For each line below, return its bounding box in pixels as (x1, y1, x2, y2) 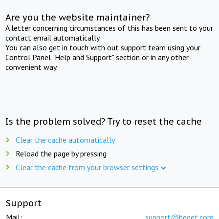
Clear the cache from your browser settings (16, 162, 158, 172)
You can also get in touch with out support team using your (5, 42, 201, 52)
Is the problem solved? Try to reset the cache (5, 115, 202, 127)
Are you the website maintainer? (5, 11, 150, 23)
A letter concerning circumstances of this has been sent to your (5, 22, 214, 33)
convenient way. (5, 62, 58, 72)
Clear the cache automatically (16, 134, 115, 145)
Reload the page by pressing (16, 148, 107, 158)
